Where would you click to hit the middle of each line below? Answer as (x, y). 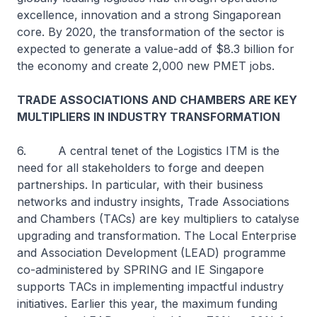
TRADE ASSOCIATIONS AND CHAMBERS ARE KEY (157, 100)
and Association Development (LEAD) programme (151, 253)
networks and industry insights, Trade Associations (153, 202)
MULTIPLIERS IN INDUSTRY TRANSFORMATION (149, 117)
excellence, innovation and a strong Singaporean (149, 15)
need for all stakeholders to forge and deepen (140, 168)
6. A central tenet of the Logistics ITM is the (148, 151)
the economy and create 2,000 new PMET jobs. (146, 66)
